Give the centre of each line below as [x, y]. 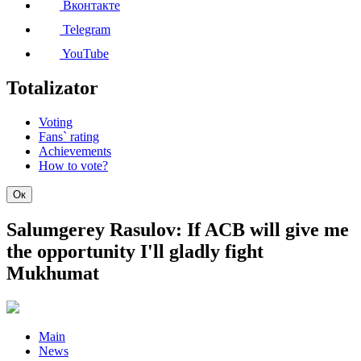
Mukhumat [53, 273]
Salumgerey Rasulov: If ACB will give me [178, 229]
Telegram [85, 30]
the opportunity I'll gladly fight [135, 251]
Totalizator [52, 88]
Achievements [75, 151]
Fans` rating [69, 137]
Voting [56, 122]
